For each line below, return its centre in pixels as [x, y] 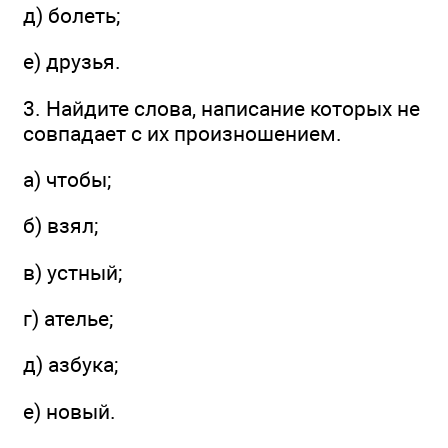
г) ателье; [68, 319]
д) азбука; [70, 365]
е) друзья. [72, 62]
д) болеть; [71, 16]
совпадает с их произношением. [182, 133]
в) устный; [72, 272]
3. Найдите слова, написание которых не [221, 108]
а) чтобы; [67, 180]
